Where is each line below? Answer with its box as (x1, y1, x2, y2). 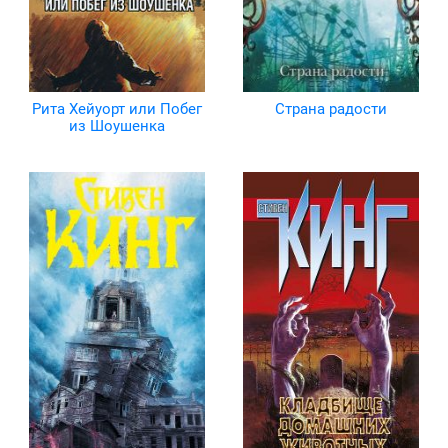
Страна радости (275, 100, 387, 119)
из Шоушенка (69, 117, 165, 136)
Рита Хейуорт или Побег (32, 100, 202, 119)
